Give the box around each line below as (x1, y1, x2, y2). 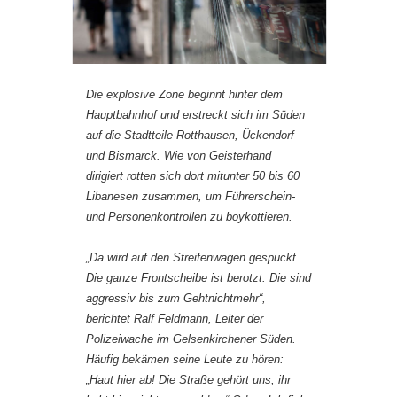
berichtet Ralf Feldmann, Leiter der (86, 311, 263, 325)
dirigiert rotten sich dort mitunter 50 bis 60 (86, 168, 300, 183)
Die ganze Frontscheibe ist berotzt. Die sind (86, 270, 311, 284)
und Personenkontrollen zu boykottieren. (86, 209, 292, 223)
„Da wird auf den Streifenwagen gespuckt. (86, 250, 300, 264)
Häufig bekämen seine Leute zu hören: (86, 352, 284, 366)
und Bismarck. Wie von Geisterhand (86, 148, 271, 162)
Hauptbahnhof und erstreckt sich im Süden (86, 107, 305, 121)
